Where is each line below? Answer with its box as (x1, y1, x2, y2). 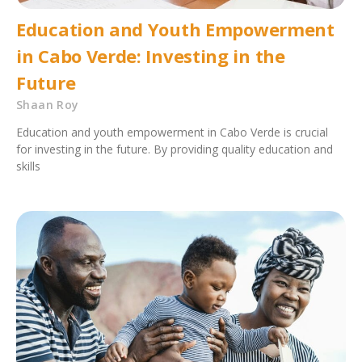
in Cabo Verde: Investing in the (16, 44, 285, 69)
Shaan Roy (16, 97, 79, 113)
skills (16, 158, 40, 175)
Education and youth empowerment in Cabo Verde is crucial (16, 124, 328, 141)
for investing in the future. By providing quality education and (16, 141, 333, 158)
